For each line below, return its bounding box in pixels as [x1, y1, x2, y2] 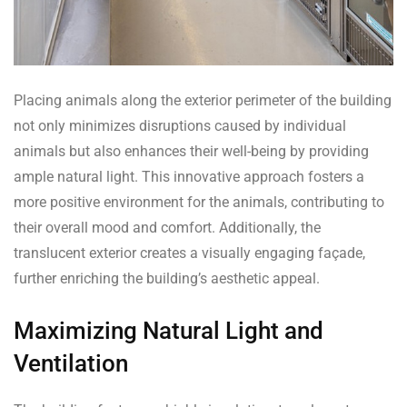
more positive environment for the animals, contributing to [14, 194, 384, 212]
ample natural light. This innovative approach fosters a [14, 168, 364, 186]
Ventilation [14, 350, 128, 378]
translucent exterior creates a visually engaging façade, [14, 244, 365, 263]
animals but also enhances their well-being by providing [14, 143, 369, 161]
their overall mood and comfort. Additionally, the [14, 219, 321, 237]
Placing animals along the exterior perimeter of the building [14, 92, 392, 110]
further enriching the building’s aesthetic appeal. [14, 270, 320, 288]
